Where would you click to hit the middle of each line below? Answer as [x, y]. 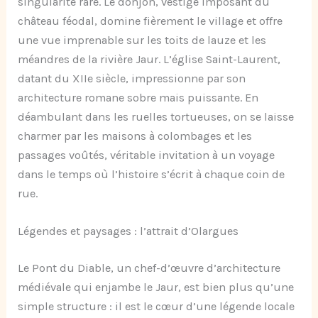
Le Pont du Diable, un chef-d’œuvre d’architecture [149, 268]
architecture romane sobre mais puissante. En [138, 98]
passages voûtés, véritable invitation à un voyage [147, 155]
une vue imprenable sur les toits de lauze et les [142, 40]
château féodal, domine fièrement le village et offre [150, 21]
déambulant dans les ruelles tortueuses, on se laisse [156, 117]
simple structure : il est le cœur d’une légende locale [157, 307]
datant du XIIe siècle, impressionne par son [132, 79]
